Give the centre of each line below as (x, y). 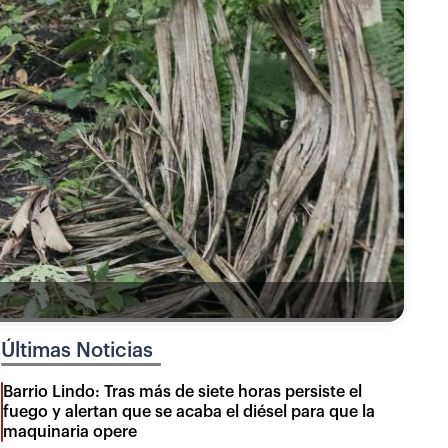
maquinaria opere (70, 431)
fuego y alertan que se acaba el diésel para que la (189, 411)
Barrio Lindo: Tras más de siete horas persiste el (183, 391)
